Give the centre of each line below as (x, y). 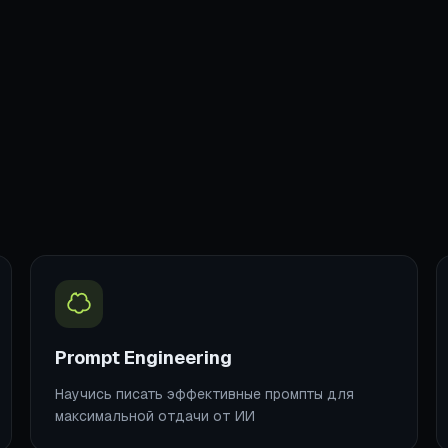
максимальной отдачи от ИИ (155, 415)
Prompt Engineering (143, 357)
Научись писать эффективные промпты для (204, 393)
